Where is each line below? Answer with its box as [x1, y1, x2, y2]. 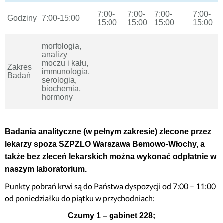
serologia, [42, 76, 77, 84]
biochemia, [42, 84, 81, 93]
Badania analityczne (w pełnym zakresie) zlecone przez [5, 127, 211, 136]
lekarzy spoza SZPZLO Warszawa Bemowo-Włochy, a [5, 140, 205, 148]
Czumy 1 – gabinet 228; [68, 211, 155, 220]
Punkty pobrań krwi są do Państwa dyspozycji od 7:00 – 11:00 [5, 181, 216, 191]
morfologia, [42, 42, 81, 50]
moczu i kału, [42, 59, 88, 67]
